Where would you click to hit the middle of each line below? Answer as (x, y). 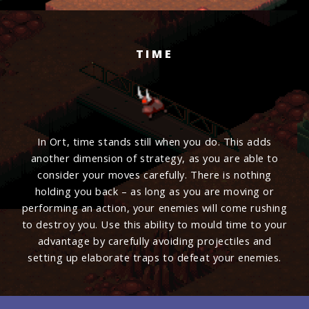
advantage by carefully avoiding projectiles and (154, 241)
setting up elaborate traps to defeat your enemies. (154, 258)
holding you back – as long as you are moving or (154, 191)
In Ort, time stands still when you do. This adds (154, 142)
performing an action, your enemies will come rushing (154, 208)
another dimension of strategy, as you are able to (154, 158)
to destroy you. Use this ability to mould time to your (154, 225)
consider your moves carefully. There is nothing (154, 175)
